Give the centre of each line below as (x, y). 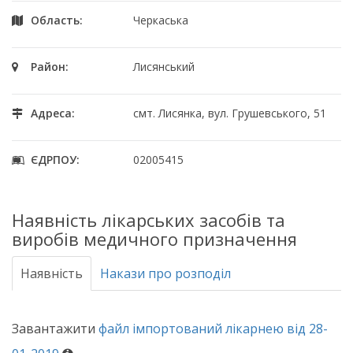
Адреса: (53, 113)
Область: (57, 20)
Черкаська (161, 20)
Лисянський (164, 67)
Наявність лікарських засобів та (149, 220)
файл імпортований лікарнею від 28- (213, 329)
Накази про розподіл (165, 273)
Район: (50, 67)
